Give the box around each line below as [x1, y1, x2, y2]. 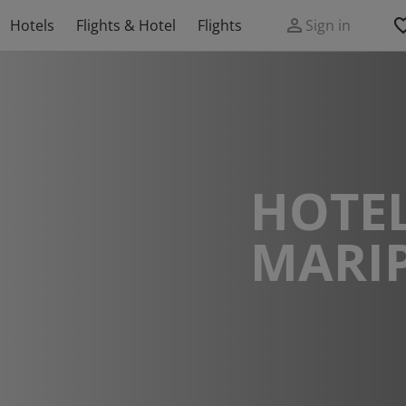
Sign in [305, 15, 351, 35]
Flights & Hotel [76, 15, 176, 35]
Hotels [10, 15, 54, 35]
